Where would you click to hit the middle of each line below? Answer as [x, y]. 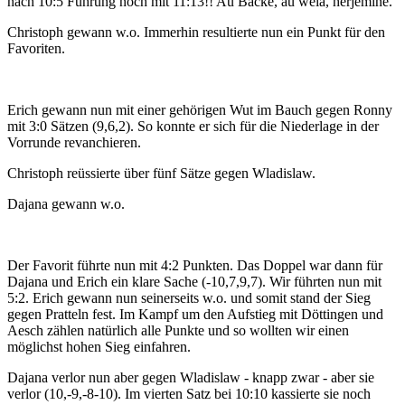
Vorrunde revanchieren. [74, 143]
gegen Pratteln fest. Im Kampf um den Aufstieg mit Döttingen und [195, 315]
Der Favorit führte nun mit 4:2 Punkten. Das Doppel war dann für [195, 266]
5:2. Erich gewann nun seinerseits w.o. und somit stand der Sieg [189, 298]
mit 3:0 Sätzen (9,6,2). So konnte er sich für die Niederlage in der [193, 127]
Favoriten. [36, 49]
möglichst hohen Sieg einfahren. [99, 347]
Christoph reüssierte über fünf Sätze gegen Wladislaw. [163, 174]
